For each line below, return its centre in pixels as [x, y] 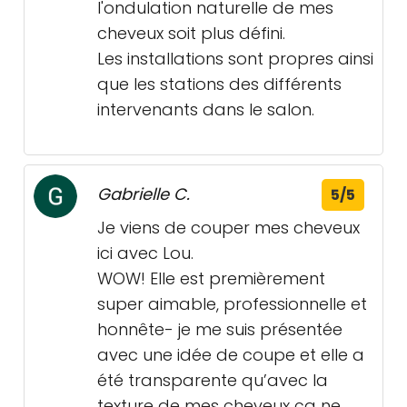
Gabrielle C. [144, 194]
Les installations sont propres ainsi [235, 59]
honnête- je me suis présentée [220, 329]
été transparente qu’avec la [213, 380]
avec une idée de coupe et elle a [231, 355]
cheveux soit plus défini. [191, 33]
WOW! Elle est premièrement [211, 278]
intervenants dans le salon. [206, 109]
